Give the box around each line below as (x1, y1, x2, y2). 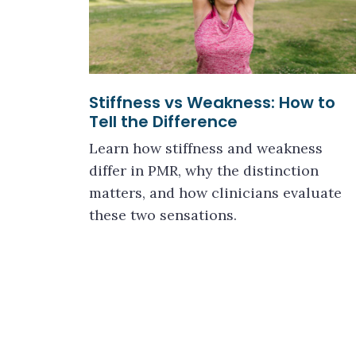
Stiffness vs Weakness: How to (89, 91, 335, 114)
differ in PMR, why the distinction (89, 161, 319, 180)
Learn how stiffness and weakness (89, 139, 323, 157)
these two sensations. (89, 206, 237, 224)
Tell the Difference (89, 110, 238, 133)
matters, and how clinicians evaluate (89, 184, 342, 202)
